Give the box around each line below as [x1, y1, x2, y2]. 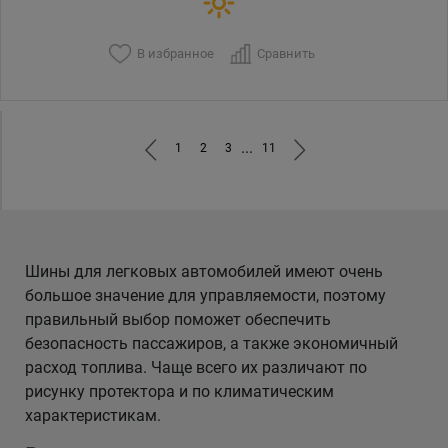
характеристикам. [25, 405, 161, 425]
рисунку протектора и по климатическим [25, 381, 334, 401]
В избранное [136, 45, 214, 61]
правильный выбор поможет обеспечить [25, 309, 331, 329]
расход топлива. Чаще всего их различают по [25, 357, 367, 377]
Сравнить [256, 45, 315, 61]
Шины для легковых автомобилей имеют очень [25, 261, 383, 281]
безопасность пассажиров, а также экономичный [25, 333, 398, 353]
